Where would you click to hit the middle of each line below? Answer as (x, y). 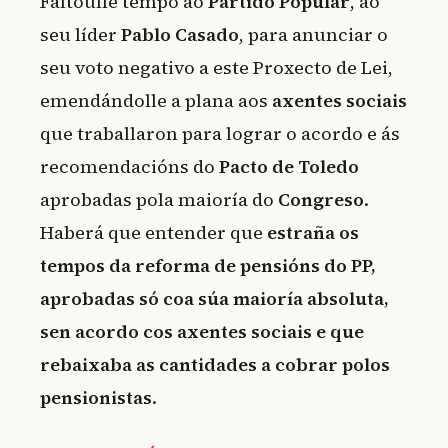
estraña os (313, 233)
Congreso (321, 200)
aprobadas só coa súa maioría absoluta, (214, 299)
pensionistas (96, 398)
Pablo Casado (180, 35)
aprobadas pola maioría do (159, 200)
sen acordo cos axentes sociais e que (202, 332)
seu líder (80, 35)
